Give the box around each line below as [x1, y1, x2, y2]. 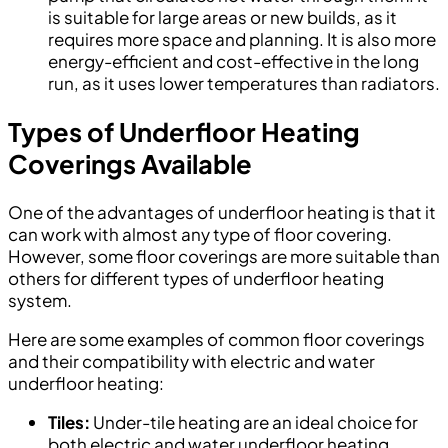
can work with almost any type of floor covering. [8, 222, 392, 245]
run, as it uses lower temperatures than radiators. [48, 72, 440, 95]
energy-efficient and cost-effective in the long [48, 50, 419, 73]
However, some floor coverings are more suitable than [8, 244, 440, 267]
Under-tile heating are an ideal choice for [90, 410, 418, 433]
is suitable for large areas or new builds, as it [48, 6, 397, 29]
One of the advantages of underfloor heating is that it [8, 200, 436, 223]
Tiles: [48, 410, 90, 433]
